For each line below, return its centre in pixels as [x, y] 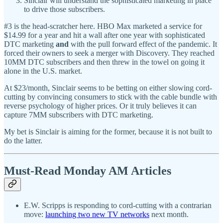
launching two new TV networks [97, 215]
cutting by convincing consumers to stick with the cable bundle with [111, 97]
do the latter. [23, 141]
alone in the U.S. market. [43, 71]
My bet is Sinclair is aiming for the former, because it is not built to [108, 132]
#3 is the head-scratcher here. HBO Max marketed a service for [103, 26]
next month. [169, 215]
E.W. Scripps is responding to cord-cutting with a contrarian [118, 206]
